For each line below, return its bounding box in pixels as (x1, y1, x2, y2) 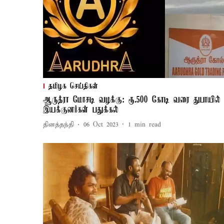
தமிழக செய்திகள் (48, 81, 98, 91)
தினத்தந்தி (43, 120, 74, 129)
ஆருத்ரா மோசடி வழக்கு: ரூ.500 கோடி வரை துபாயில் (43, 94, 220, 105)
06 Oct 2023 (83, 120, 118, 129)
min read (134, 120, 161, 129)
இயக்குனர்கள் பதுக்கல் (43, 104, 118, 115)
